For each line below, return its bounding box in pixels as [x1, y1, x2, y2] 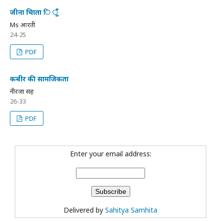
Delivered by [64, 205, 105, 215]
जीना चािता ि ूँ [10, 7, 58, 17]
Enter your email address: [70, 149, 151, 158]
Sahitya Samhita [105, 205, 157, 215]
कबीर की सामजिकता [10, 74, 69, 83]
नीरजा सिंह [10, 87, 34, 96]
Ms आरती [10, 20, 35, 29]
